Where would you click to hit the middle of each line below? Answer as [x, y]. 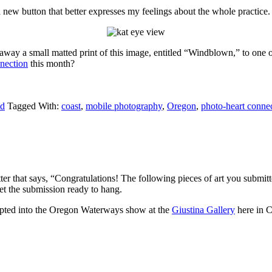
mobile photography [124, 106]
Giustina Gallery [203, 209]
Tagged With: [34, 106]
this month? [51, 64]
